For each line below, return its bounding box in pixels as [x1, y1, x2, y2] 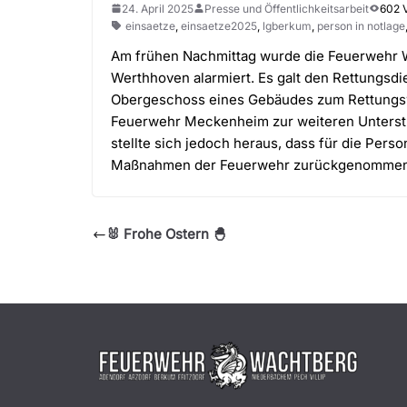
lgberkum [263, 18, 312, 33]
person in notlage [317, 18, 405, 33]
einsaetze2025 [181, 18, 257, 33]
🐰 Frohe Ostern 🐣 [106, 225, 226, 243]
